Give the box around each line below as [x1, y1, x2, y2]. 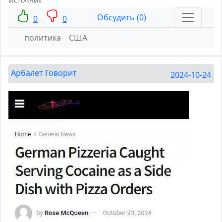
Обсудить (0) [97, 12, 146, 23]
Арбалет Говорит [11, 67, 77, 79]
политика [24, 32, 61, 44]
